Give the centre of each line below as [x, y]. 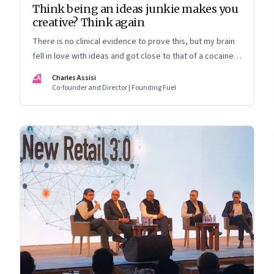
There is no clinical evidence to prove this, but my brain [134, 41]
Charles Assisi [74, 78]
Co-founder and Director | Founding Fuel [114, 88]
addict [44, 71]
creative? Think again [89, 22]
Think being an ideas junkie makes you [135, 9]
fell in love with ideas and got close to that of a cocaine [133, 56]
